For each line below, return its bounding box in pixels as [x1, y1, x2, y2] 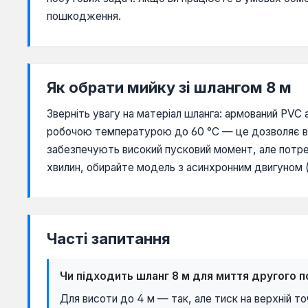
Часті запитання [47, 230, 170, 248]
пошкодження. [47, 10, 121, 23]
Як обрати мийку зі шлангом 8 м [47, 78, 291, 97]
